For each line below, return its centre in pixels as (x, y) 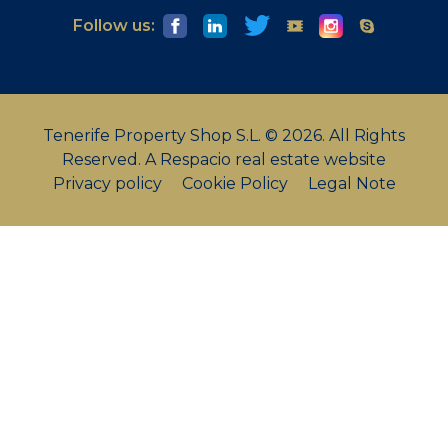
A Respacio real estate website (265, 159)
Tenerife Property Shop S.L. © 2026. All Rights (224, 135)
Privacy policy (109, 183)
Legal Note (351, 183)
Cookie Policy (236, 183)
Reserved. (103, 159)
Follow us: (114, 25)
